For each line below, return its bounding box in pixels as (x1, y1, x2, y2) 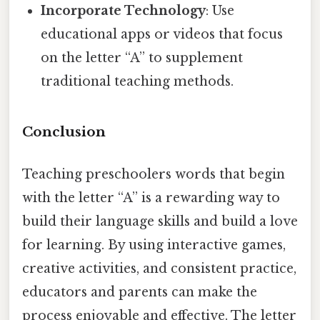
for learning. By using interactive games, (22, 237, 286, 254)
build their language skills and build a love (22, 214, 298, 230)
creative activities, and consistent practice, (22, 261, 296, 277)
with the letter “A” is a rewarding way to (22, 190, 280, 206)
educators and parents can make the (22, 284, 257, 301)
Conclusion (22, 123, 106, 140)
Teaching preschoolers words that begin (22, 166, 285, 183)
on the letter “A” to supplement (41, 50, 244, 66)
